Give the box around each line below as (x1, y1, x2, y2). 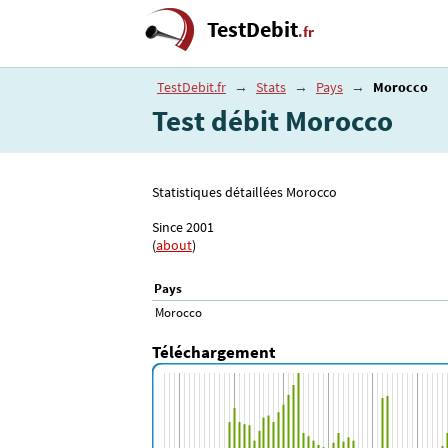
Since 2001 (152, 217, 214, 236)
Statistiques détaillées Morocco (152, 183, 337, 202)
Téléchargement (152, 340, 276, 363)
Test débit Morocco (152, 103, 393, 139)
